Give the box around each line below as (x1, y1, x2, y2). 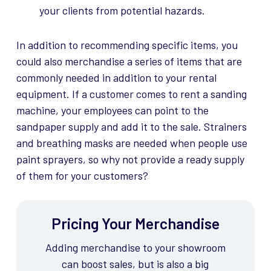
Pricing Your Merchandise (51, 214, 220, 233)
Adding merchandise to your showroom (45, 241, 226, 255)
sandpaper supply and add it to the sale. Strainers (16, 120, 247, 134)
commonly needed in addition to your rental (16, 71, 217, 85)
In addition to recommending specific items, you (16, 38, 238, 52)
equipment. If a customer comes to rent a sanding (16, 87, 247, 101)
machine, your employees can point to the (16, 103, 209, 117)
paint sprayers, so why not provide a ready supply (16, 152, 244, 166)
